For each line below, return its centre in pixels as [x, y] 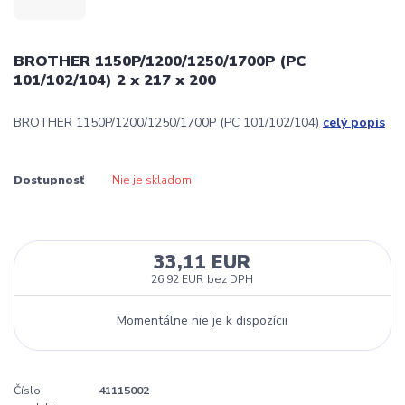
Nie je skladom [151, 180]
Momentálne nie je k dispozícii [202, 321]
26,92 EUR [178, 280]
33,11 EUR [202, 263]
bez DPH [231, 280]
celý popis [354, 123]
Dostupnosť [49, 180]
